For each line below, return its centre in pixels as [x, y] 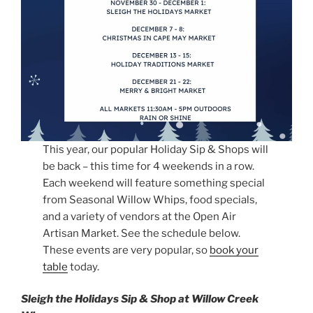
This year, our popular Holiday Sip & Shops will [156, 149]
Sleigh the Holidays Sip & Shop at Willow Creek [140, 299]
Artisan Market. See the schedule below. [142, 233]
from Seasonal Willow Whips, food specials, [150, 199]
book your [234, 250]
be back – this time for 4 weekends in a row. [149, 166]
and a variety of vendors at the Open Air [140, 216]
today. [84, 267]
